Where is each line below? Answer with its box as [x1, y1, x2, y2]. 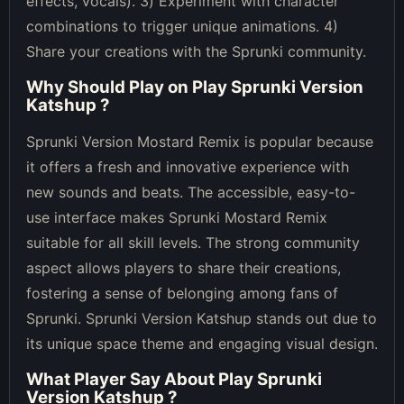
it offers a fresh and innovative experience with [26, 157, 349, 176]
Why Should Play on [26, 76, 192, 97]
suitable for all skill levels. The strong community [26, 233, 360, 252]
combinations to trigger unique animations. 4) [26, 16, 338, 35]
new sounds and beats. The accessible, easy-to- [26, 182, 355, 201]
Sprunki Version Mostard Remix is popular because [26, 132, 373, 151]
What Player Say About [26, 368, 218, 390]
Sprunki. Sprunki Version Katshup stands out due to [26, 308, 377, 327]
